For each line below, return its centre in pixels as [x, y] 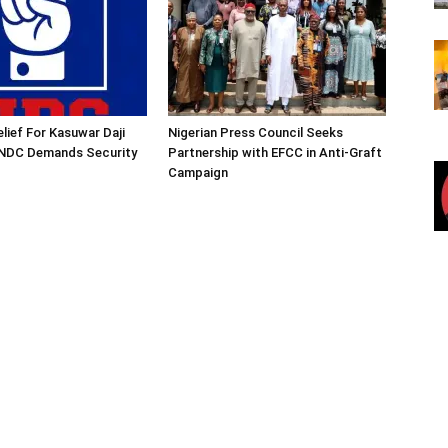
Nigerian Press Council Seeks [255, 132]
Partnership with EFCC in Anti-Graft [275, 152]
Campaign [198, 172]
